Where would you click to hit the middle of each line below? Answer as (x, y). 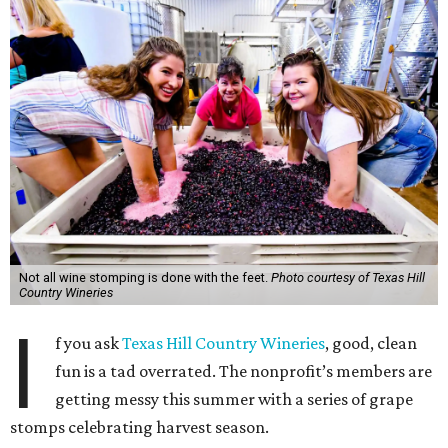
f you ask (89, 343)
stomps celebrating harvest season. (139, 427)
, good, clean (371, 343)
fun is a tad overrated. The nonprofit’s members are (244, 371)
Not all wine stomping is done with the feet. (144, 277)
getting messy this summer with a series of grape (234, 399)
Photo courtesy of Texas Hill (347, 277)
